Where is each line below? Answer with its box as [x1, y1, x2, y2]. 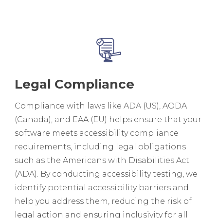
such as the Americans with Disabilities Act [15, 155, 189, 165]
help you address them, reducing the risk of [15, 196, 192, 206]
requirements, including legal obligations [15, 142, 186, 151]
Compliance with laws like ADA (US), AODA [15, 101, 187, 110]
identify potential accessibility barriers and [15, 182, 189, 192]
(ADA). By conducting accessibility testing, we [15, 169, 198, 179]
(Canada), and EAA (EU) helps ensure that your [15, 114, 201, 124]
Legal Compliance [15, 76, 134, 92]
